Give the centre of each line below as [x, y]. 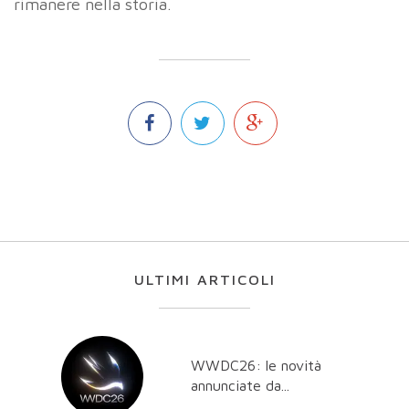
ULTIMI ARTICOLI [204, 279]
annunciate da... [240, 385]
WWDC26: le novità [256, 365]
